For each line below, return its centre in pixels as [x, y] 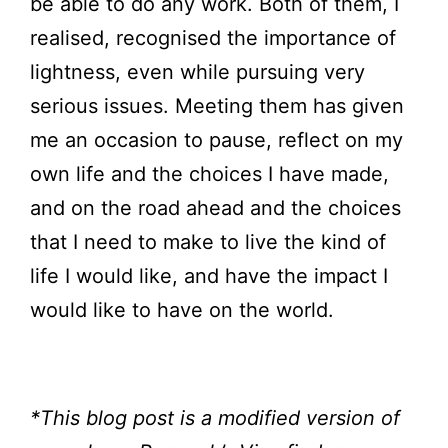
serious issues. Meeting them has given [217, 106]
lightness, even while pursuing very [197, 72]
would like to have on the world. [182, 310]
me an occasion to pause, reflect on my [216, 140]
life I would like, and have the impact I [209, 276]
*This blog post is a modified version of [215, 418]
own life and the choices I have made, [209, 174]
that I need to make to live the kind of [208, 242]
